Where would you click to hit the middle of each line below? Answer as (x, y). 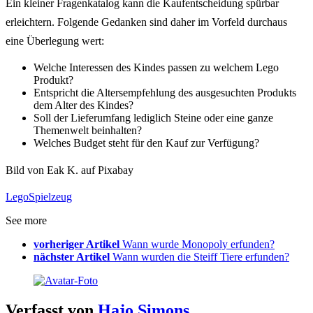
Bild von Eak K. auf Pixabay (70, 170)
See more (26, 221)
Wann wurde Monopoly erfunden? (198, 245)
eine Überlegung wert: (55, 41)
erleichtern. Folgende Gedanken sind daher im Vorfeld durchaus (146, 22)
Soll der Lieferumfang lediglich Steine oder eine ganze (153, 118)
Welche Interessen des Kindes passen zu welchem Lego (156, 68)
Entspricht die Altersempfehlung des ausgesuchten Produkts (165, 93)
